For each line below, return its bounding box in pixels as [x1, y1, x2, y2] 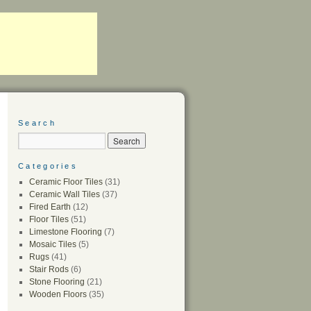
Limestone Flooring [28, 227, 102, 237]
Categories [18, 162, 78, 170]
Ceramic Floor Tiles [28, 177, 103, 187]
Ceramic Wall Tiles [28, 190, 100, 199]
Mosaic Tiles [28, 239, 76, 249]
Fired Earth [28, 202, 71, 212]
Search [18, 119, 56, 127]
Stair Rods [28, 264, 69, 274]
